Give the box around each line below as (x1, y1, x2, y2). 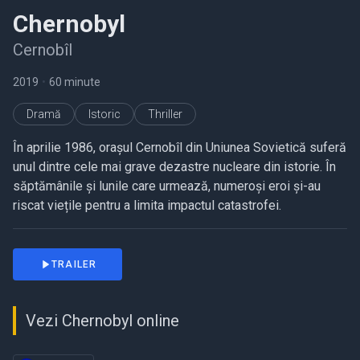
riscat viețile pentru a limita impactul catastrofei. (13, 198, 281, 213)
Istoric (88, 108, 121, 121)
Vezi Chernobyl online (26, 311, 179, 330)
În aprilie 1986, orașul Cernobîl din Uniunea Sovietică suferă (13, 140, 346, 155)
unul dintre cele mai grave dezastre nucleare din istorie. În (13, 159, 336, 174)
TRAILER (51, 259, 97, 270)
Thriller (148, 108, 182, 121)
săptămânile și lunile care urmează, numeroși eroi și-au (13, 178, 321, 194)
